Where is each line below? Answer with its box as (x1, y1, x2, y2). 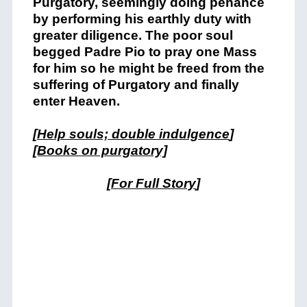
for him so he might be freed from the (32, 61, 265, 75)
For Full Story (111, 176, 196, 191)
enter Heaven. (32, 94, 120, 108)
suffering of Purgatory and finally (32, 77, 239, 92)
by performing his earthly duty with (32, 12, 251, 26)
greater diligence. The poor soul (32, 28, 233, 42)
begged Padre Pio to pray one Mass (32, 45, 257, 59)
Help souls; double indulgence (36, 127, 230, 141)
